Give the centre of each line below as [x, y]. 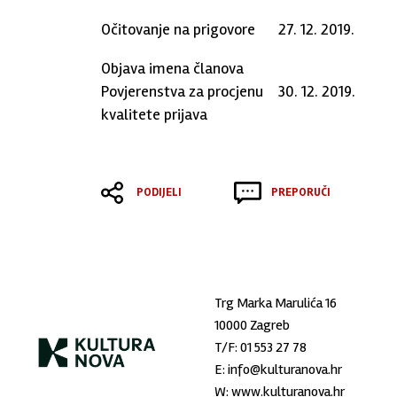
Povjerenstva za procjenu [182, 91]
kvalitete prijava [154, 114]
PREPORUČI [300, 192]
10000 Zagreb [252, 325]
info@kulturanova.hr [284, 370]
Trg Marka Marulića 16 [275, 303]
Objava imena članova [172, 68]
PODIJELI [159, 192]
